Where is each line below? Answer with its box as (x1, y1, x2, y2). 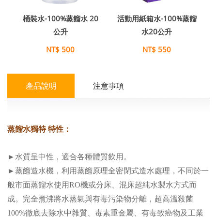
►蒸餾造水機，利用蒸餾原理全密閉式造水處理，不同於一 (7, 167, 209, 175)
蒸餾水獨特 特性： (7, 125, 71, 133)
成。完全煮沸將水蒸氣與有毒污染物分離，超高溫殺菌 (7, 195, 193, 203)
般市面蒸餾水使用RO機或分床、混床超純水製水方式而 (7, 181, 197, 189)
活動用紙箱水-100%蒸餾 (117, 14, 197, 23)
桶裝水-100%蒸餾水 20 (22, 14, 98, 23)
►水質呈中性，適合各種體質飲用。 (7, 153, 131, 161)
